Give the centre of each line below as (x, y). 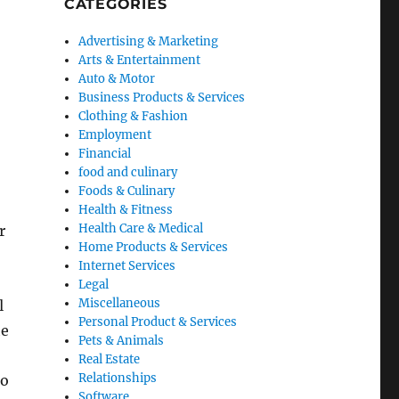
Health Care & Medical (141, 228)
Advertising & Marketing (149, 41)
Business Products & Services (162, 98)
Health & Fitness (126, 210)
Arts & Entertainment (140, 60)
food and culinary (128, 172)
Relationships (118, 378)
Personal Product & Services (158, 322)
